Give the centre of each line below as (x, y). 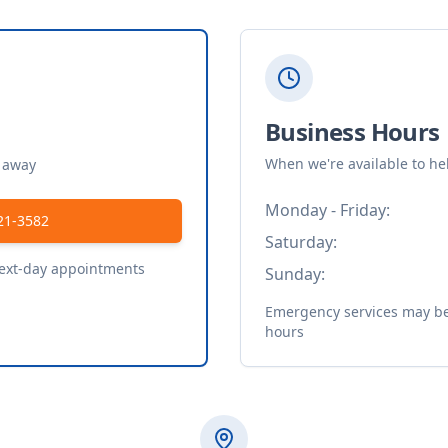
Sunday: (295, 274)
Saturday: (301, 242)
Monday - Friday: (327, 210)
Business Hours (352, 131)
